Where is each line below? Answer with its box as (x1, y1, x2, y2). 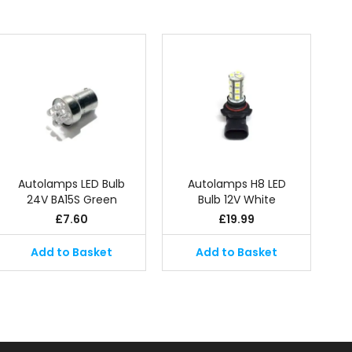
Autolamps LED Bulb (18, 176, 125, 192)
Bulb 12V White (197, 192, 276, 207)
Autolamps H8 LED (187, 176, 286, 192)
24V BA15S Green (26, 192, 117, 207)
